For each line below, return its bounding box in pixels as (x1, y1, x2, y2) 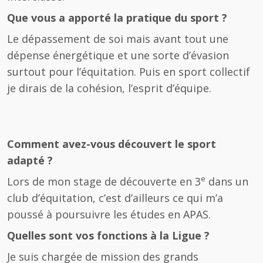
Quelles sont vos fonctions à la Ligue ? (7, 228, 210, 242)
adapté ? (7, 153, 53, 167)
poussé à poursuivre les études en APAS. (7, 207, 211, 221)
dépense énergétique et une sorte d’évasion (7, 48, 229, 62)
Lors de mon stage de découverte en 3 (7, 174, 201, 188)
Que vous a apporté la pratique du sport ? (7, 11, 227, 25)
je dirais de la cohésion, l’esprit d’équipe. (7, 81, 211, 95)
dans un (205, 174, 248, 188)
